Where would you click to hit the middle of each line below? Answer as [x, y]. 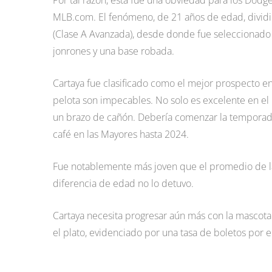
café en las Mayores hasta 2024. [121, 134]
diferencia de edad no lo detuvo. [123, 183]
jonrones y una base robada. [114, 51]
